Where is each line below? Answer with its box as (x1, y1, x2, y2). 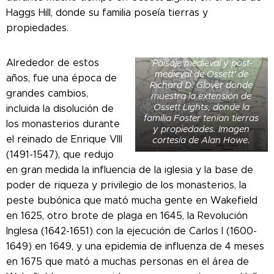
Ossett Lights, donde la (153, 102, 250, 113)
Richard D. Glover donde (150, 80, 253, 91)
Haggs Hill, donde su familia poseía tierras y (6, 7, 208, 19)
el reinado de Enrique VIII (6, 133, 122, 146)
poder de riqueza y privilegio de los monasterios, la (6, 179, 246, 191)
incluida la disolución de (6, 103, 114, 115)
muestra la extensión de (151, 91, 252, 102)
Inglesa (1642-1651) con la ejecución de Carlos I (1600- (6, 225, 257, 237)
